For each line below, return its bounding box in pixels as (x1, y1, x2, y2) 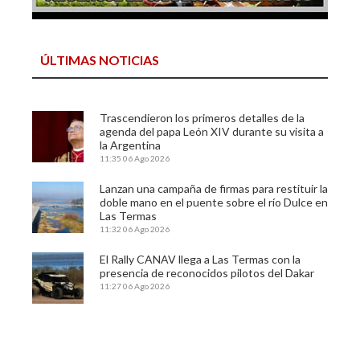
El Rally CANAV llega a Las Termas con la (100, 252, 301, 266)
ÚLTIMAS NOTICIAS (40, 51, 159, 67)
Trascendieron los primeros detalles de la (100, 110, 305, 125)
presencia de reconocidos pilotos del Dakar (100, 265, 314, 280)
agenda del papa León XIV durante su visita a (100, 124, 324, 138)
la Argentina (100, 137, 161, 152)
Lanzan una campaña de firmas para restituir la (100, 181, 328, 195)
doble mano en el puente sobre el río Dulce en (100, 194, 328, 209)
